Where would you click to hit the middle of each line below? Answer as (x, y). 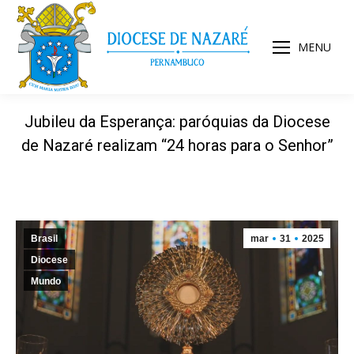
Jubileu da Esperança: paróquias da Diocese (177, 122)
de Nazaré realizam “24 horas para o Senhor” (177, 145)
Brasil (44, 239)
